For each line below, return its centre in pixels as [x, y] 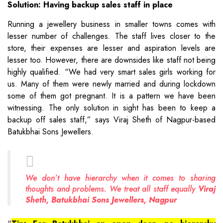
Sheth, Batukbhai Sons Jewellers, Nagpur [101, 200]
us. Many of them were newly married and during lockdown [111, 84]
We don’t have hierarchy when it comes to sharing [120, 178]
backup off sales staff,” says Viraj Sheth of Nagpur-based [111, 119]
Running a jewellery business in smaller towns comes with [111, 24]
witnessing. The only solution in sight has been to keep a [111, 108]
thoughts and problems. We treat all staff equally [112, 189]
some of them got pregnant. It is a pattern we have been [111, 96]
